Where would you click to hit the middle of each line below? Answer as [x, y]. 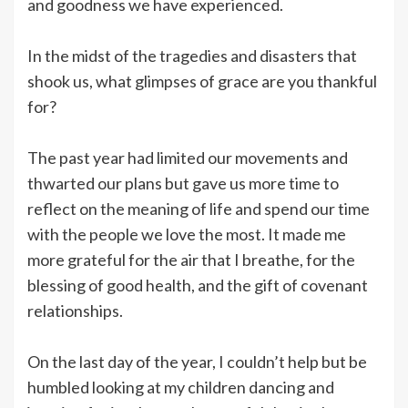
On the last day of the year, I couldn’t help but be [197, 361]
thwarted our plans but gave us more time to [183, 183]
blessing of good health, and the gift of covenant [198, 285]
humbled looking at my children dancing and [181, 387]
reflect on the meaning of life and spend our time [199, 208]
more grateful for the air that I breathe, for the [191, 259]
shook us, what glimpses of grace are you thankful [202, 81]
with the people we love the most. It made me [187, 234]
